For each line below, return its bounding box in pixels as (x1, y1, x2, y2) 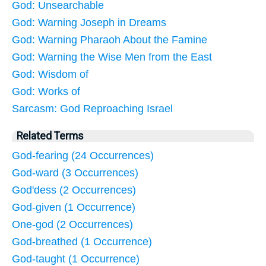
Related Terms (17, 129, 84, 142)
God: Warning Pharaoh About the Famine (12, 33, 207, 46)
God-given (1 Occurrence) (12, 201, 135, 213)
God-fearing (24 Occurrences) (12, 149, 154, 161)
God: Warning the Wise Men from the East (12, 50, 212, 63)
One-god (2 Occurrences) (12, 218, 133, 230)
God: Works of (12, 85, 80, 97)
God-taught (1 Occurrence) (12, 252, 140, 265)
